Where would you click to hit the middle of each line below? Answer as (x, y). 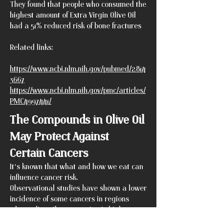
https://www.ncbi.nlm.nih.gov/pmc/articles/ (78, 90)
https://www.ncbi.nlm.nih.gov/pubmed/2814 (78, 68)
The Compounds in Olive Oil (77, 119)
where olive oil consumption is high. (70, 209)
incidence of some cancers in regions (69, 198)
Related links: (32, 47)
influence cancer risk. (46, 177)
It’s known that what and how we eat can (77, 166)
